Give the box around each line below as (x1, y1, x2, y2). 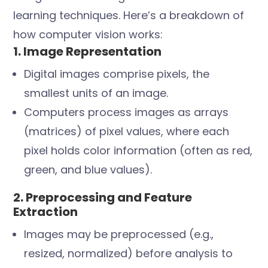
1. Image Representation (13, 43, 162, 60)
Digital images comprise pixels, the (24, 66, 210, 82)
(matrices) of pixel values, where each (24, 124, 230, 139)
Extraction (13, 203, 78, 221)
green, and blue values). (24, 162, 153, 178)
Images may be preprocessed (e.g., (24, 227, 214, 242)
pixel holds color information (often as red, (24, 143, 253, 159)
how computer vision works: (13, 27, 163, 42)
